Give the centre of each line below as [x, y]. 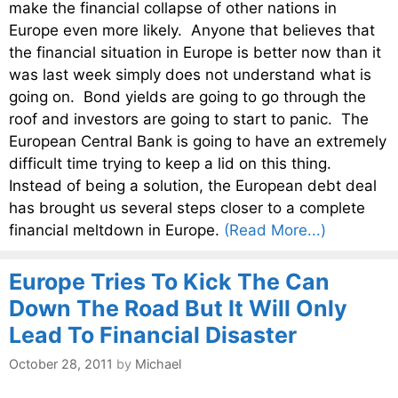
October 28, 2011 [61, 364]
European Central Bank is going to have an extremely [198, 141]
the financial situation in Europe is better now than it [195, 52]
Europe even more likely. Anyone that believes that [192, 30]
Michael [158, 364]
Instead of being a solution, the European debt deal [193, 185]
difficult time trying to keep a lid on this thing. [172, 163]
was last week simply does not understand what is [190, 74]
